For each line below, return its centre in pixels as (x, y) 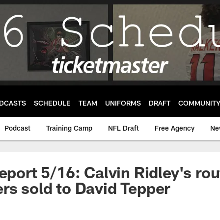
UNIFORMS (123, 103)
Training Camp (69, 128)
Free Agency (175, 128)
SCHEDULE (52, 103)
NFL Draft (124, 128)
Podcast (17, 128)
